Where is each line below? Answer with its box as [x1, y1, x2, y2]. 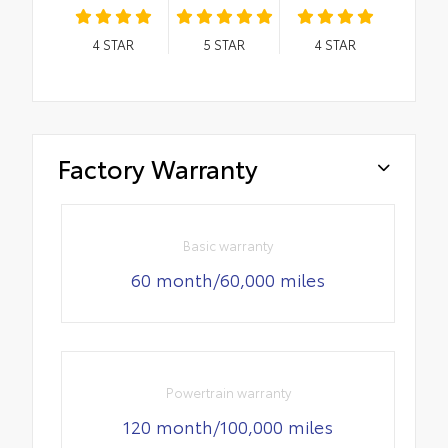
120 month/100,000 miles [123, 413, 334, 440]
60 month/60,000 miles [131, 265, 326, 292]
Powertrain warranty [165, 383, 291, 402]
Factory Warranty [58, 150, 258, 186]
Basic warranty [183, 235, 274, 254]
